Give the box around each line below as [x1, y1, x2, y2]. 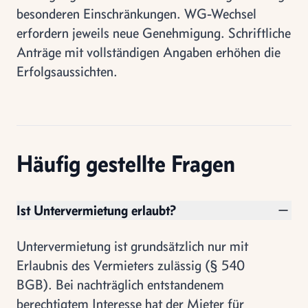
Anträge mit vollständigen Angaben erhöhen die [16, 43, 280, 60]
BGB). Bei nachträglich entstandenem [16, 276, 224, 293]
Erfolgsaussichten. [16, 63, 118, 80]
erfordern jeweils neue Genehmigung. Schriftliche [16, 24, 291, 41]
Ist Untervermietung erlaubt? [16, 201, 176, 219]
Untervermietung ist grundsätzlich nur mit [16, 237, 248, 254]
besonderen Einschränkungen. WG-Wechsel [16, 5, 256, 22]
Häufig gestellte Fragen [16, 148, 235, 178]
